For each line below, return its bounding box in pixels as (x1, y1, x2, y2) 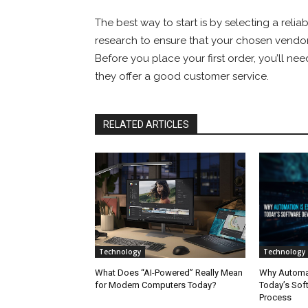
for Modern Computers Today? (95, 279, 217, 290)
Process (258, 291, 291, 302)
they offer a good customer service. (95, 69, 269, 82)
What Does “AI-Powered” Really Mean (95, 267, 243, 278)
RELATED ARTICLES (103, 118, 189, 130)
